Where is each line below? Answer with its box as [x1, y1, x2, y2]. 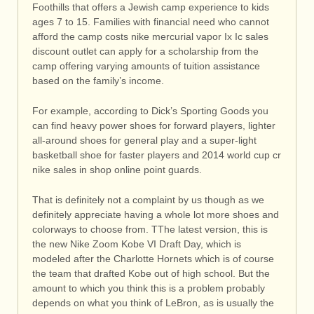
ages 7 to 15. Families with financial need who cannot [32, 15, 269, 27]
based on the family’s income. [32, 74, 164, 86]
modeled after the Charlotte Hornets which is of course [32, 253, 274, 265]
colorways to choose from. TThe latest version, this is [32, 224, 268, 235]
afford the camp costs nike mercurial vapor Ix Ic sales [32, 30, 268, 42]
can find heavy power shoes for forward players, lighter [32, 119, 275, 131]
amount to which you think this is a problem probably [32, 282, 265, 294]
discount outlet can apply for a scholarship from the [32, 45, 259, 57]
